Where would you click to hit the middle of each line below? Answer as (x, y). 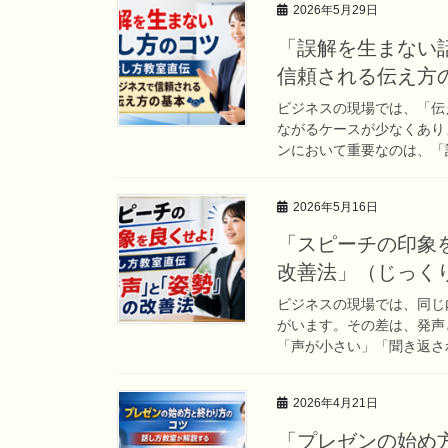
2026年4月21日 (335, 403)
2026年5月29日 (335, 9)
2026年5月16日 (335, 206)
